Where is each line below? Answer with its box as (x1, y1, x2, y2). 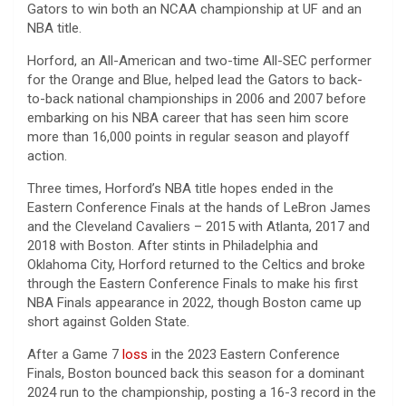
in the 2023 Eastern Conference (148, 345, 340, 362)
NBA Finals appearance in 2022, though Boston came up (27, 294, 362, 311)
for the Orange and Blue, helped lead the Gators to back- (27, 71, 362, 88)
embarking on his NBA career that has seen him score (27, 109, 349, 126)
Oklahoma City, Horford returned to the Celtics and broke (27, 256, 365, 273)
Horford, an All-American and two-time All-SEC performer (27, 52, 372, 69)
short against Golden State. (27, 313, 189, 330)
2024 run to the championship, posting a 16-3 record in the (27, 383, 376, 401)
